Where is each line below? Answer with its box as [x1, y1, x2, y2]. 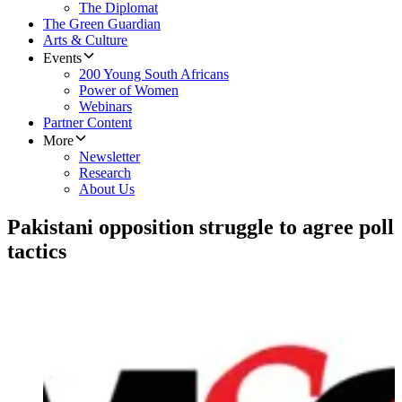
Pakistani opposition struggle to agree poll [7, 215, 394, 240]
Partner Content [43, 115, 132, 131]
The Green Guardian [43, 16, 161, 32]
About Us [79, 181, 135, 197]
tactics [7, 240, 66, 264]
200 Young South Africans [79, 66, 229, 83]
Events [43, 50, 82, 66]
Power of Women [79, 83, 179, 99]
